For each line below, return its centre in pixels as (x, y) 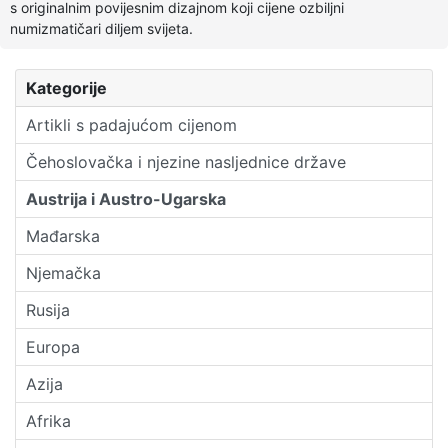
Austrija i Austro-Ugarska (126, 198)
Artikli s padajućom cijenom (131, 124)
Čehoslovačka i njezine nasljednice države (186, 161)
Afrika (48, 420)
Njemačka (63, 272)
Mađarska (63, 235)
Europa (53, 346)
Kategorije (66, 87)
